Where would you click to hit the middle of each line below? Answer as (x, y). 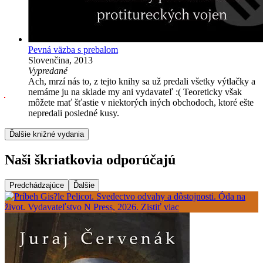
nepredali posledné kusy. (74, 113)
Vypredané (48, 70)
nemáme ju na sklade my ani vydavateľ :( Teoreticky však (135, 92)
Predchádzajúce (37, 186)
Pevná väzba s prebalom (73, 49)
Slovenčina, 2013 (60, 60)
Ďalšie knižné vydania (47, 134)
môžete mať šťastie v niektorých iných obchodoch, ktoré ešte (141, 102)
